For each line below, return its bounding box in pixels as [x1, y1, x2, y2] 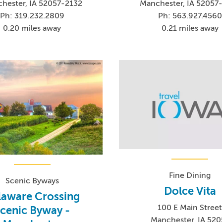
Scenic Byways [5, 176, 59, 186]
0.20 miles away [3, 23, 61, 33]
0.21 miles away [161, 23, 219, 33]
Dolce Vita [164, 184, 216, 197]
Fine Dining [169, 170, 211, 180]
